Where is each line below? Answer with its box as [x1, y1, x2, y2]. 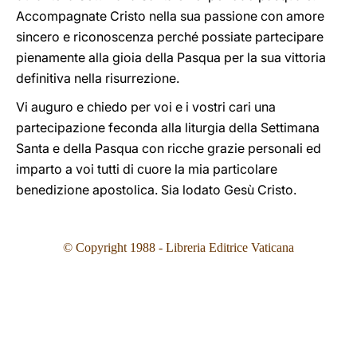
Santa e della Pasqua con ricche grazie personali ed [16, 140, 321, 156]
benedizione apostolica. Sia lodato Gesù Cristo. [16, 182, 296, 198]
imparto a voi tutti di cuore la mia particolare [16, 161, 277, 177]
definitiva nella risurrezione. [16, 70, 179, 86]
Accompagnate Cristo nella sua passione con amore [16, 8, 324, 24]
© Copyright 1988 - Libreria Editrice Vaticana [63, 241, 294, 254]
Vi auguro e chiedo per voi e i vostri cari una [16, 99, 276, 115]
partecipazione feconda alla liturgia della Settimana [16, 120, 320, 135]
